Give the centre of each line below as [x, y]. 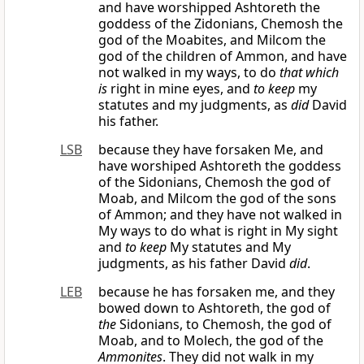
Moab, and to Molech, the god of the [211, 341]
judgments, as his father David [194, 264]
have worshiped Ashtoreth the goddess [220, 166]
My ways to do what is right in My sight [218, 231]
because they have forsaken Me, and [211, 150]
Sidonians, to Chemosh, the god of [224, 325]
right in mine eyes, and [180, 89]
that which [309, 73]
